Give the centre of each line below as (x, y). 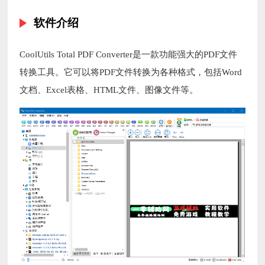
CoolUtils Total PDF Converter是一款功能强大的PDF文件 (129, 55)
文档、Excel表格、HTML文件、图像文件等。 (109, 90)
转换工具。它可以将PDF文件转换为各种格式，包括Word (131, 72)
